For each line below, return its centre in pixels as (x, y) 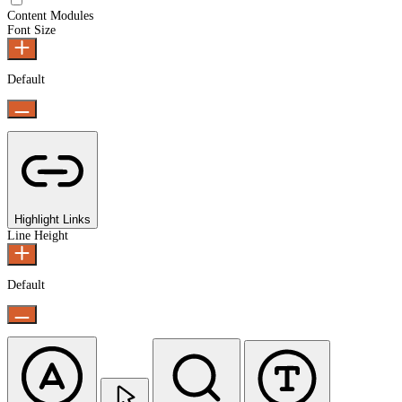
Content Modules (50, 15)
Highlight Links (52, 219)
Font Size (31, 30)
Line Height (38, 235)
